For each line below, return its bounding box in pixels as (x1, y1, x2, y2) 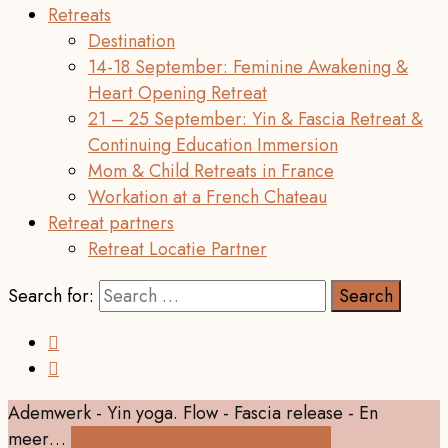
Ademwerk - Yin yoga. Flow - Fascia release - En (8, 400, 378, 426)
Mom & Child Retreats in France (88, 158, 334, 184)
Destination (88, 28, 175, 54)
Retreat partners (48, 210, 174, 236)
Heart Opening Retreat (88, 80, 267, 106)
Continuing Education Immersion (88, 132, 338, 158)
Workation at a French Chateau (88, 184, 327, 210)
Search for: (8, 283, 94, 309)
